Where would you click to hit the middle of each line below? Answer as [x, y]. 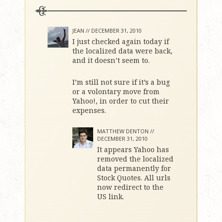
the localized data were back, [122, 51]
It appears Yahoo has [133, 149]
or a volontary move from [116, 91]
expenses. [89, 110]
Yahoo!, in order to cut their [121, 101]
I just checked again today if [121, 41]
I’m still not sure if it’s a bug [121, 82]
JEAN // [82, 30]
